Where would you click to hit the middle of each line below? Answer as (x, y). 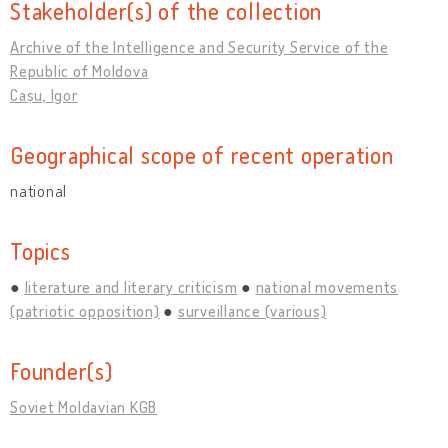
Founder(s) (61, 370)
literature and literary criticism (131, 286)
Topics (40, 250)
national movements (326, 286)
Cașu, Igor (44, 94)
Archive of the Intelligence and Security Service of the (199, 46)
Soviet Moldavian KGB (83, 406)
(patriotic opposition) (85, 310)
